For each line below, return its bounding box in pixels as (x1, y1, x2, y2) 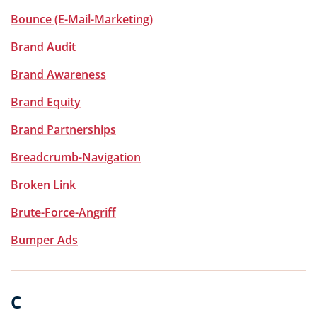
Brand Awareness (11, 67, 106, 82)
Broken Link (11, 177, 76, 192)
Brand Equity (11, 94, 81, 110)
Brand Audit (11, 39, 76, 54)
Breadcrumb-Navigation (11, 149, 141, 165)
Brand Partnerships (11, 122, 116, 137)
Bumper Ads (11, 232, 78, 248)
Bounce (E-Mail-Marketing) (11, 11, 153, 27)
